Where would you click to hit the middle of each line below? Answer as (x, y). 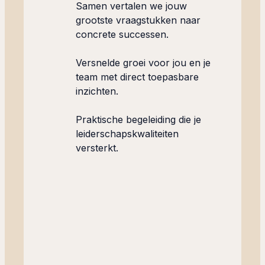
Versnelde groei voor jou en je (143, 63)
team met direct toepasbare (137, 77)
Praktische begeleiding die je (138, 120)
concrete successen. (122, 35)
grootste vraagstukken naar (138, 20)
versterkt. (97, 148)
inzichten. (97, 91)
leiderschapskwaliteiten (127, 134)
